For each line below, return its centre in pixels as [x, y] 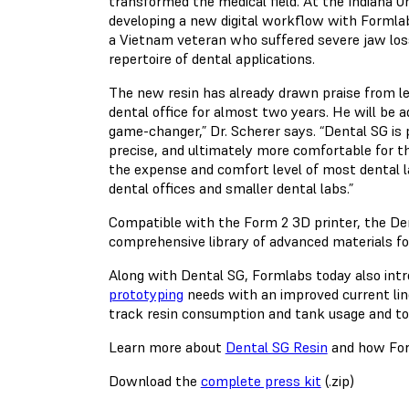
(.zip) [337, 381]
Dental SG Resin [276, 347]
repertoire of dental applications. [211, 58]
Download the [154, 381]
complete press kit [261, 381]
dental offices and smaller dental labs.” [231, 188]
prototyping [146, 294]
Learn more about [167, 347]
